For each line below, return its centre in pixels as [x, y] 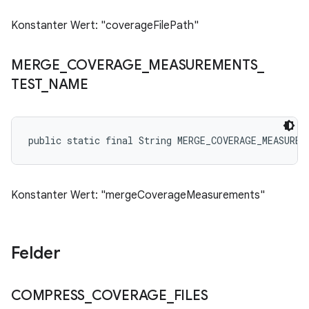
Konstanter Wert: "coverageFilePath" [105, 26]
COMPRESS [48, 296]
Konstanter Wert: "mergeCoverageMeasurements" [138, 195]
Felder [36, 253]
